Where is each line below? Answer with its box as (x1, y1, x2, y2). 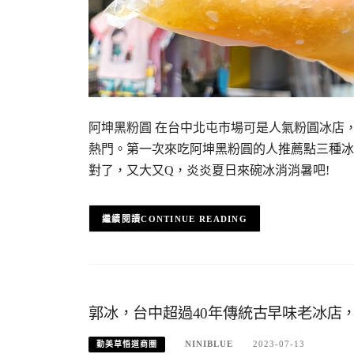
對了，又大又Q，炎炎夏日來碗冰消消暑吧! (88, 164, 330, 178)
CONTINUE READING (141, 214, 248, 224)
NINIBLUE (185, 339, 233, 349)
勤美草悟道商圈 (96, 340, 157, 349)
